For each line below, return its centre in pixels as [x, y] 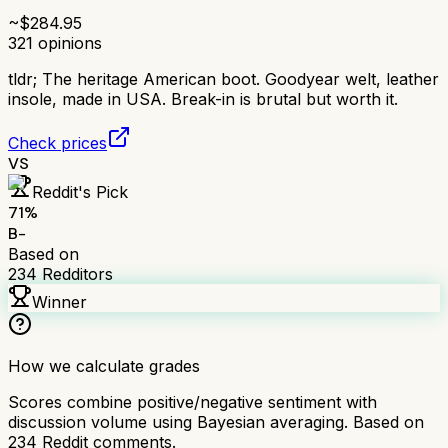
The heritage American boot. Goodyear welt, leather [240, 78]
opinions [67, 42]
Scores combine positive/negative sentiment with [192, 401]
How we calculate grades [104, 365]
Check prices [57, 142]
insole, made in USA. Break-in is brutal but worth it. [203, 98]
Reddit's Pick [80, 191]
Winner [59, 301]
